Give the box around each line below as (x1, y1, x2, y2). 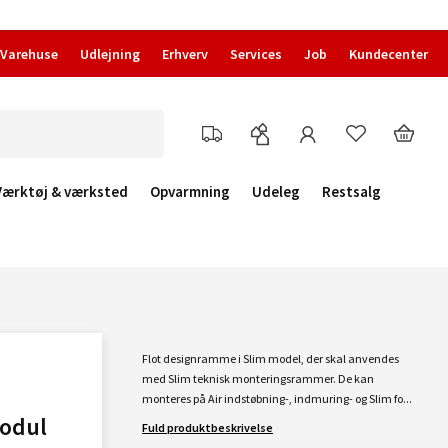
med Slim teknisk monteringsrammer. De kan (142, 371, 374, 386)
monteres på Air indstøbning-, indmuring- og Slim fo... (142, 391, 412, 406)
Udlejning (80, 45, 140, 63)
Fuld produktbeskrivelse (142, 420, 273, 435)
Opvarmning (150, 182, 230, 201)
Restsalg (322, 182, 381, 201)
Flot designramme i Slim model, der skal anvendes (142, 351, 399, 366)
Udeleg (252, 182, 300, 201)
